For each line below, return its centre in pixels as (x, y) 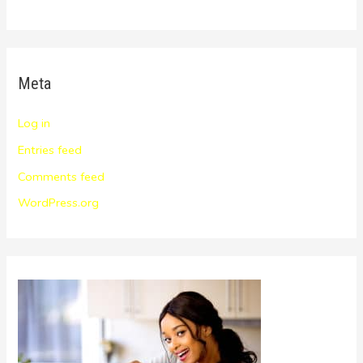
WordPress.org (59, 203)
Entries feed (50, 149)
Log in (34, 124)
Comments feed (62, 176)
